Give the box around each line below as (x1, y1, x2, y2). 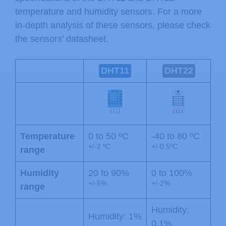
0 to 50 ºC (88, 131, 129, 141)
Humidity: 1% (88, 211, 142, 221)
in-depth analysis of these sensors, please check (15, 20, 210, 31)
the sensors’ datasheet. (15, 34, 108, 44)
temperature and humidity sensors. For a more (15, 7, 202, 17)
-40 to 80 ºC (151, 131, 200, 141)
